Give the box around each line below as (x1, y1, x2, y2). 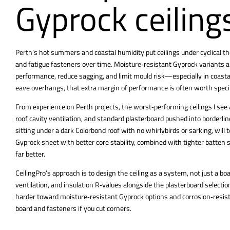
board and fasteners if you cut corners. (15, 203, 131, 214)
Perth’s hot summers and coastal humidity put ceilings (15, 47, 180, 58)
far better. (15, 148, 45, 160)
